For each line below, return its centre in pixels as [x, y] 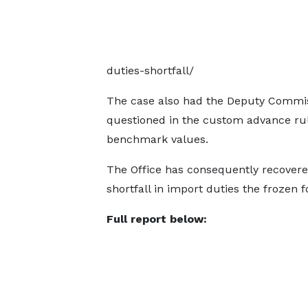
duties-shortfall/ [150, 70]
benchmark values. [157, 139]
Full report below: [156, 219]
